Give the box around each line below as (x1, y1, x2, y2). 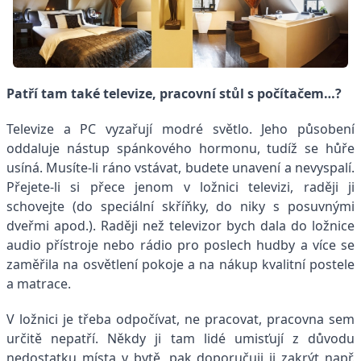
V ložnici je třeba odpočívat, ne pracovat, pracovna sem (6, 310, 355, 329)
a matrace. (6, 275, 71, 293)
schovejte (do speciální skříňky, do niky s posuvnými (6, 197, 355, 216)
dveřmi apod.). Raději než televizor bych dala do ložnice (6, 217, 355, 235)
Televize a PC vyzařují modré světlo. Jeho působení (6, 120, 355, 139)
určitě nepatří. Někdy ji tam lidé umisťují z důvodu (6, 330, 355, 348)
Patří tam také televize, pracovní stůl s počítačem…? (6, 85, 345, 103)
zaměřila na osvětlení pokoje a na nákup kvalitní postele (6, 255, 355, 274)
